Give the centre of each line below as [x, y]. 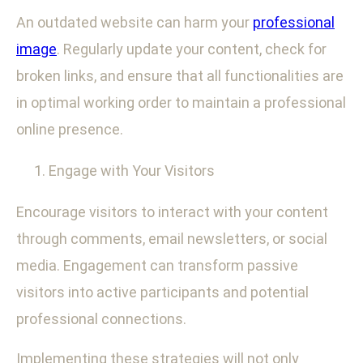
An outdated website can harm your [135, 23]
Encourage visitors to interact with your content [172, 212]
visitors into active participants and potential [162, 293]
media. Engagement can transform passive [157, 266]
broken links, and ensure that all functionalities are [180, 76]
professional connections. [101, 319]
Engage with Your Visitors [132, 171]
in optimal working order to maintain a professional [181, 103]
